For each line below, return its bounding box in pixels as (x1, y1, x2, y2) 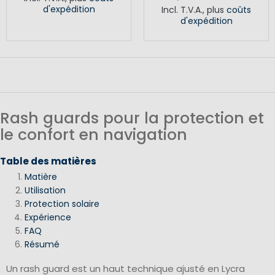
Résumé (25, 238, 60, 250)
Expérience (25, 211, 71, 223)
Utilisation (25, 184, 66, 196)
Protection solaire (25, 197, 99, 210)
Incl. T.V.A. (161, 4, 203, 17)
